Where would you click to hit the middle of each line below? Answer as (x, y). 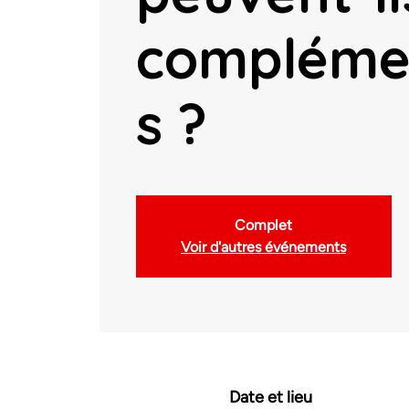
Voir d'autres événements (263, 247)
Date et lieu (270, 397)
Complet (263, 225)
